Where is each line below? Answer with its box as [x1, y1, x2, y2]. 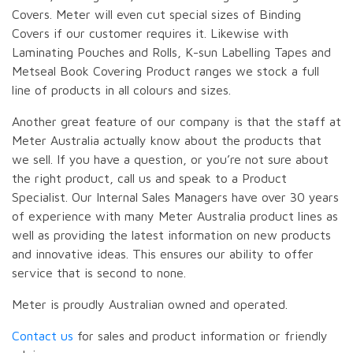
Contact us [12, 329, 73, 344]
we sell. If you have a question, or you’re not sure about [12, 152, 329, 167]
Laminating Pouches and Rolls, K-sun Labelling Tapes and [12, 45, 331, 60]
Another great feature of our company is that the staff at [12, 114, 341, 129]
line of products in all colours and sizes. [12, 83, 231, 98]
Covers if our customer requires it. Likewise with [12, 26, 288, 41]
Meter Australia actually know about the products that [12, 133, 321, 148]
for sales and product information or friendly [73, 329, 328, 344]
